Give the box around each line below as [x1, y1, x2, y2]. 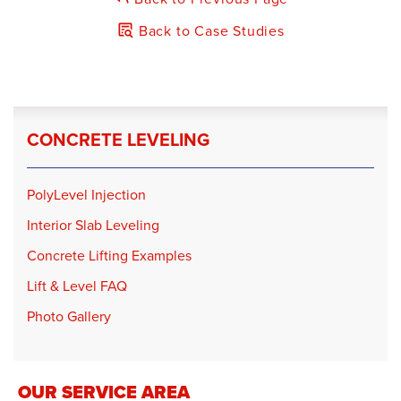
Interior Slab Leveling [27, 214, 159, 235]
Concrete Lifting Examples [27, 244, 192, 265]
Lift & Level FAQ [27, 275, 127, 295]
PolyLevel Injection [27, 183, 146, 204]
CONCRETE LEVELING [27, 125, 209, 152]
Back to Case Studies [134, 20, 285, 40]
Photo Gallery [27, 305, 111, 326]
